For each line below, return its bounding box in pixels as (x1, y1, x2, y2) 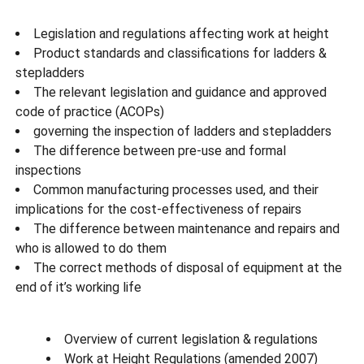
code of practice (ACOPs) (15, 103, 164, 119)
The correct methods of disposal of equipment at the (32, 259, 342, 275)
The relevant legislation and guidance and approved (32, 84, 327, 100)
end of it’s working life (15, 279, 141, 295)
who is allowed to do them (15, 240, 167, 256)
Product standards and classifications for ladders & (32, 45, 327, 61)
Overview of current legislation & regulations (64, 331, 318, 347)
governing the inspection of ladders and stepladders (32, 123, 331, 139)
